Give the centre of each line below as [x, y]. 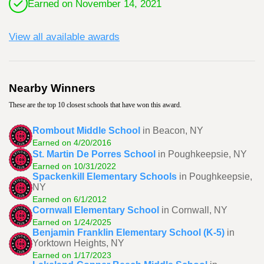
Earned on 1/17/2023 [72, 255]
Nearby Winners [52, 88]
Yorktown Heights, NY [78, 243]
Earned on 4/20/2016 [72, 142]
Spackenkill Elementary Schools [105, 176]
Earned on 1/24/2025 [72, 222]
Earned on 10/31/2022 [74, 166]
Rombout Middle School [86, 130]
